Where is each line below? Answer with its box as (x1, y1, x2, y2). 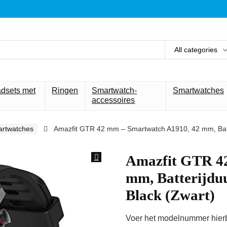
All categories (174, 45, 217, 54)
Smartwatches (173, 86, 224, 95)
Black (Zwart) (126, 187, 215, 203)
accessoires (92, 96, 135, 104)
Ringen (52, 86, 79, 95)
